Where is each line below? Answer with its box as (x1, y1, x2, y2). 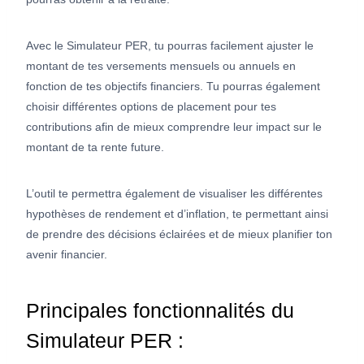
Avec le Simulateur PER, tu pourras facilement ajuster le (26, 39, 314, 53)
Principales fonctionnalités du (26, 298, 294, 322)
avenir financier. (26, 248, 107, 262)
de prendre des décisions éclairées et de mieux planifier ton (26, 227, 332, 241)
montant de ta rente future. (26, 141, 164, 154)
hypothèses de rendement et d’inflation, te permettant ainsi (26, 207, 328, 221)
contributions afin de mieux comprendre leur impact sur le (26, 120, 322, 134)
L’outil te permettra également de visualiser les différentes (26, 187, 323, 201)
